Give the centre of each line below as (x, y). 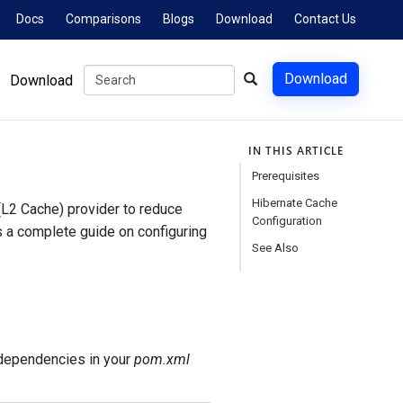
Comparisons (104, 19)
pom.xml (161, 359)
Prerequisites (285, 176)
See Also (275, 248)
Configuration (287, 221)
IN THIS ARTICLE (296, 150)
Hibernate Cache (294, 203)
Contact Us (326, 19)
